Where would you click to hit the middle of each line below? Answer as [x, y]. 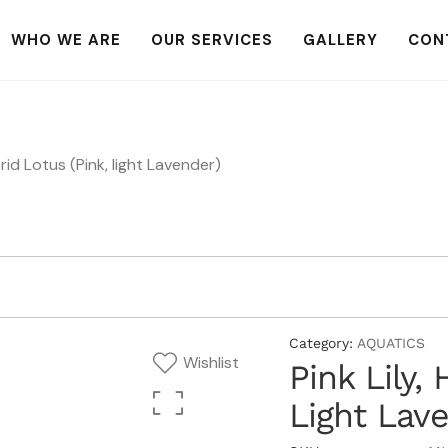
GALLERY [340, 40]
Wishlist [211, 362]
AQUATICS [391, 343]
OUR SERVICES [211, 40]
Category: [321, 343]
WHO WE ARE [65, 40]
